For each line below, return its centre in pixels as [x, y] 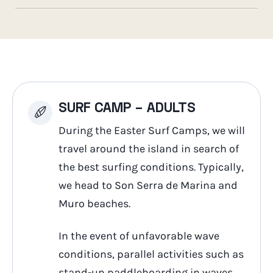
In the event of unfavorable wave [139, 236]
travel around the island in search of [149, 149]
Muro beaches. [94, 204]
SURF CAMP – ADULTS [127, 108]
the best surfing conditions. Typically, [151, 167]
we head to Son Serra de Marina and [148, 186]
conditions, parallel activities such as [151, 254]
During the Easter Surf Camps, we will [152, 131]
